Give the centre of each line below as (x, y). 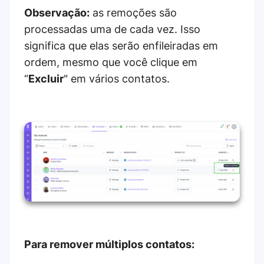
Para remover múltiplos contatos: (109, 245)
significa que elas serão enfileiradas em (121, 45)
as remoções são (133, 12)
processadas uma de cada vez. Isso (112, 29)
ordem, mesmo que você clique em (111, 62)
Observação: (57, 12)
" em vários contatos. (117, 78)
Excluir (46, 78)
